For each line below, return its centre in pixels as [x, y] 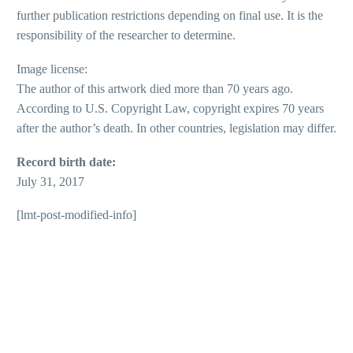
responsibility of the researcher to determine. [126, 35]
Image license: [52, 69]
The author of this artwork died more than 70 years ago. [155, 89]
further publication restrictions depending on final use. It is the [170, 16]
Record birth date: [66, 162]
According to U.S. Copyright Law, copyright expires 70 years [170, 109]
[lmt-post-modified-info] [76, 215]
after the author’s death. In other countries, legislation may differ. [176, 128]
